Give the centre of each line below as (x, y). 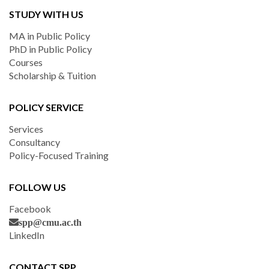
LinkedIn (27, 235)
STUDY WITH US (46, 14)
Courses (26, 62)
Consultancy (35, 142)
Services (26, 129)
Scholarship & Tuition (53, 75)
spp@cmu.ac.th (50, 222)
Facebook (30, 209)
